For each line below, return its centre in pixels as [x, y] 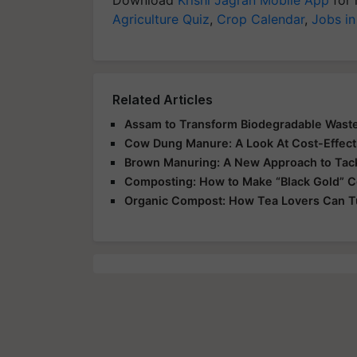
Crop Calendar [261, 19]
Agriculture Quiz [161, 19]
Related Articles [163, 99]
